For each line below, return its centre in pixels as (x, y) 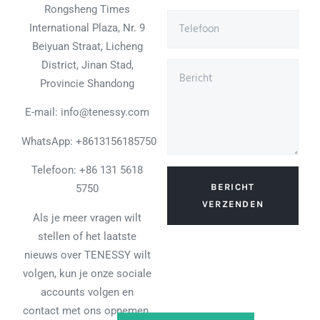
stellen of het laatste (87, 236)
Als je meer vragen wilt (87, 217)
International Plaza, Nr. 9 (87, 28)
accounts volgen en (87, 292)
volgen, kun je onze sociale (87, 273)
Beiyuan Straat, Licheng (87, 46)
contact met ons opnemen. (87, 310)
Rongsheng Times (87, 9)
